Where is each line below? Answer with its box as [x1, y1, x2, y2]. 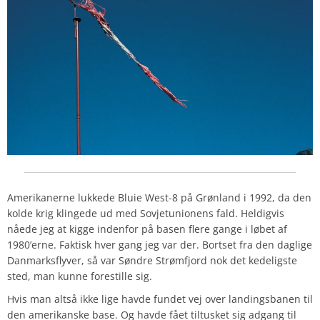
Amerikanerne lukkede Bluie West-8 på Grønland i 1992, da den [7, 190, 311, 204]
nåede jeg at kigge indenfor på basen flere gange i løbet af [7, 221, 287, 236]
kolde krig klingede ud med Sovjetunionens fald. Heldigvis [7, 206, 284, 220]
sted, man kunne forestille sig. [7, 269, 152, 283]
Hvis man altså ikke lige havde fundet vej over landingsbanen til [7, 291, 313, 306]
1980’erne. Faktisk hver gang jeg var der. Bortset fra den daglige [7, 237, 312, 251]
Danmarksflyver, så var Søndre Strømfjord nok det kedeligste [7, 253, 297, 267]
